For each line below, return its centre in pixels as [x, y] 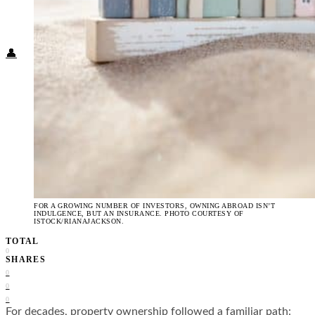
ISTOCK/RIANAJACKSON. [79, 221]
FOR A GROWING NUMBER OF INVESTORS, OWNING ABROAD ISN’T [154, 205]
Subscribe [66, 29]
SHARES [26, 259]
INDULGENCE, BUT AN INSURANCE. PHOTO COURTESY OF [139, 213]
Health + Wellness [108, 15]
